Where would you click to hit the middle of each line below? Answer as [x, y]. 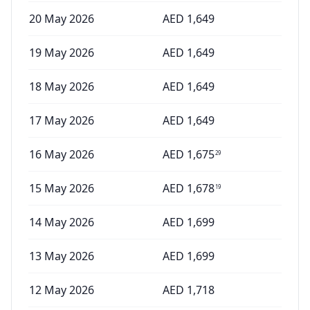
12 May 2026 [62, 290]
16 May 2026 [62, 154]
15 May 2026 [62, 188]
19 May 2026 [62, 53]
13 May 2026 [62, 256]
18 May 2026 [62, 86]
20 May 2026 [62, 19]
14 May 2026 [62, 222]
